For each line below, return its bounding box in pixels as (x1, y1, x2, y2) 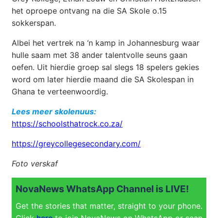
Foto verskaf (12, 158, 58, 168)
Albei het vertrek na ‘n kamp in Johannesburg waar (12, 37, 200, 48)
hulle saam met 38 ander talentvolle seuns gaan (12, 50, 187, 60)
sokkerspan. (12, 18, 56, 28)
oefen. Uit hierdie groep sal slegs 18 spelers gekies (12, 62, 199, 72)
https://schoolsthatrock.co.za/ (12, 118, 123, 128)
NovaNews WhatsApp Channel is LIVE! (16, 182, 189, 195)
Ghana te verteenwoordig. (12, 86, 108, 96)
